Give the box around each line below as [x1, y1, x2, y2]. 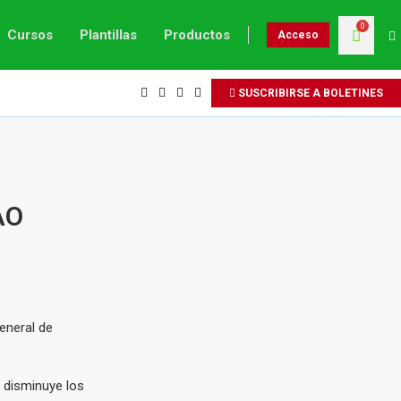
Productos [164, 27, 230, 43]
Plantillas [80, 27, 137, 43]
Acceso [277, 29, 319, 41]
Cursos [7, 27, 53, 43]
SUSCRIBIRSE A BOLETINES [235, 87, 383, 99]
